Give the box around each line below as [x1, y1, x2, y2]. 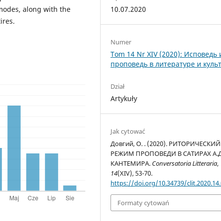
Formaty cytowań [117, 198, 170, 208]
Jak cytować [110, 126, 146, 136]
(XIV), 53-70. [117, 168, 153, 178]
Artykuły [110, 93, 138, 103]
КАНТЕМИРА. [110, 158, 152, 168]
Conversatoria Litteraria [152, 158, 218, 168]
